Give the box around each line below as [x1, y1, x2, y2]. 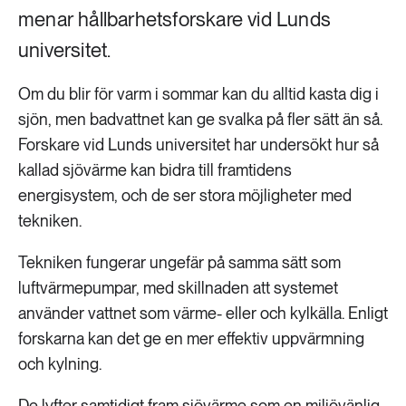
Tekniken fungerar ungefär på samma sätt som [18, 253, 341, 272]
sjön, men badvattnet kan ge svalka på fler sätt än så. [18, 110, 382, 129]
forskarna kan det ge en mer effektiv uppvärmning [18, 329, 364, 348]
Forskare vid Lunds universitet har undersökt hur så [18, 135, 379, 154]
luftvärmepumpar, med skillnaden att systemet [18, 278, 338, 297]
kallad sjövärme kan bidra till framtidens [18, 160, 292, 179]
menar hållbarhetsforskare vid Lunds [18, 7, 332, 31]
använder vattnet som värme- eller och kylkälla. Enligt [18, 304, 388, 323]
